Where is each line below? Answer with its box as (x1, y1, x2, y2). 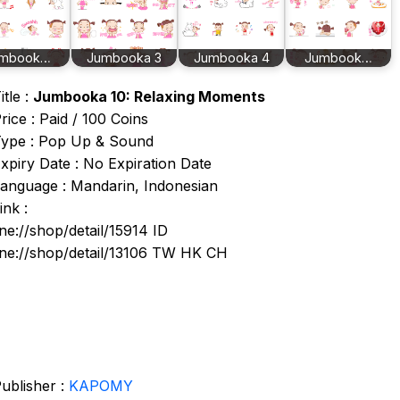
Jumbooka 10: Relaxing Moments (33, 87, 265, 105)
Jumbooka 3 (87, 50, 162, 66)
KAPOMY (69, 377, 133, 395)
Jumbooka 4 (193, 50, 270, 66)
